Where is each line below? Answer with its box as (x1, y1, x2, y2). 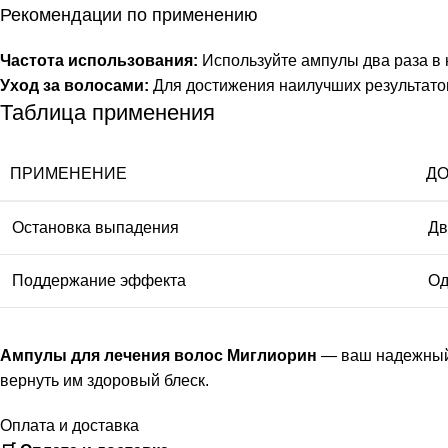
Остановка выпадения (12, 219, 179, 236)
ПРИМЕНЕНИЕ (10, 165, 127, 182)
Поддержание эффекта (12, 272, 186, 289)
